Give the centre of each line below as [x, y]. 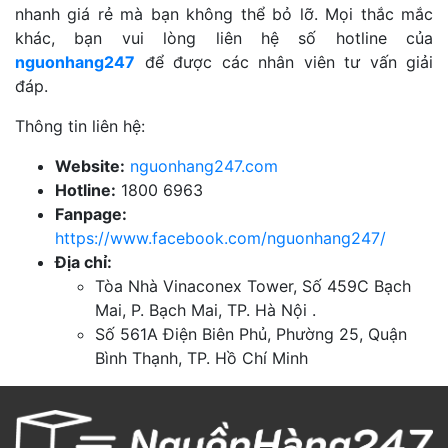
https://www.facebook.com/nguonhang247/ [220, 237]
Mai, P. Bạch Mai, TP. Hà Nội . [205, 309]
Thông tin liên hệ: [80, 125]
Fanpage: [91, 213]
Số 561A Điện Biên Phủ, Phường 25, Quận [251, 333]
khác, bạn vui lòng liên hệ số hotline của [224, 37]
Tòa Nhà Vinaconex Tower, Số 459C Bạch [253, 285]
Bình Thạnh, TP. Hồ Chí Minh [201, 357]
